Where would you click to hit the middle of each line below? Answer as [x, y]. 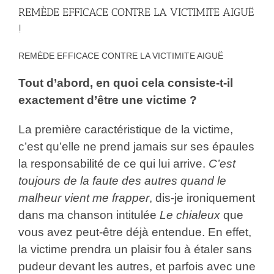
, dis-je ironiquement [202, 198]
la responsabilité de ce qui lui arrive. [113, 163]
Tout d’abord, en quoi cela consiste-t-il [125, 83]
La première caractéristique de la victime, [125, 129]
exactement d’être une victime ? [107, 100]
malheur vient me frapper [83, 198]
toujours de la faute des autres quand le [122, 180]
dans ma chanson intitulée [89, 215]
